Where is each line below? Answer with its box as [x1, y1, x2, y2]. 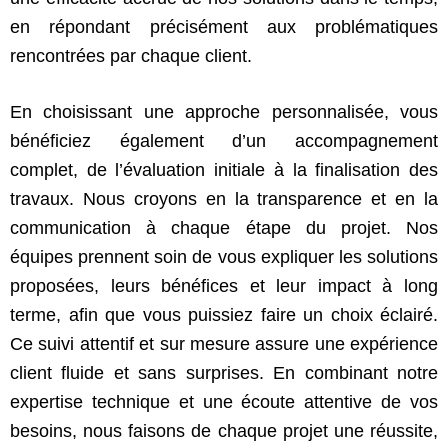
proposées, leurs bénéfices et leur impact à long [10, 275, 438, 296]
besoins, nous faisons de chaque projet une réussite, [10, 420, 438, 441]
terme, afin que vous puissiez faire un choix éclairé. [10, 304, 438, 325]
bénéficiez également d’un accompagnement [10, 130, 438, 151]
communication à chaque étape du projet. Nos [10, 217, 438, 238]
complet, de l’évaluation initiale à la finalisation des [10, 159, 438, 180]
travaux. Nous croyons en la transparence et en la [10, 188, 438, 209]
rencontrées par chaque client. [10, 45, 252, 66]
